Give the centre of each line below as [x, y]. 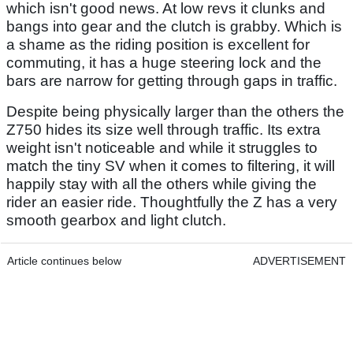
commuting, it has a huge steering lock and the [164, 62]
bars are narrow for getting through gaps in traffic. [172, 80]
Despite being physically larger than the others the [175, 111]
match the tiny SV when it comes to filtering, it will [171, 165]
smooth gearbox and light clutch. [116, 220]
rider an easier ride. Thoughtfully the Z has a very [172, 202]
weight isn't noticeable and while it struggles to [162, 147]
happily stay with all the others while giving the [162, 184]
